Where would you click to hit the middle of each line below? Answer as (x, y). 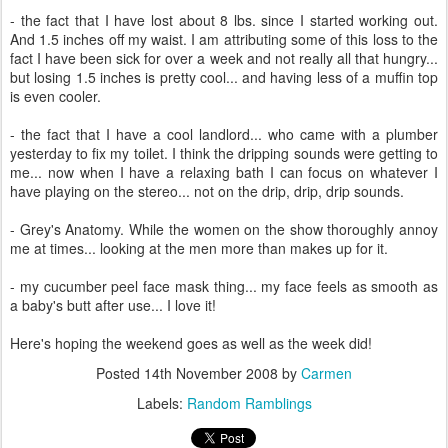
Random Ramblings (249, 403)
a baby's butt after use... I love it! (113, 305)
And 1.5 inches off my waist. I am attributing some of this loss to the (224, 39)
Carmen (326, 373)
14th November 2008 (211, 373)
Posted (120, 373)
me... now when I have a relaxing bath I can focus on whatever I (224, 172)
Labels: (161, 403)
